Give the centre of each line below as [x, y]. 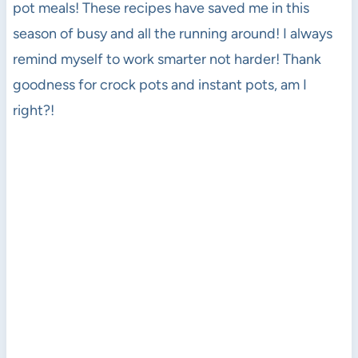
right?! [33, 110]
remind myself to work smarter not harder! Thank [167, 59]
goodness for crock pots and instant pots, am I [159, 84]
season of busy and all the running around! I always [172, 33]
